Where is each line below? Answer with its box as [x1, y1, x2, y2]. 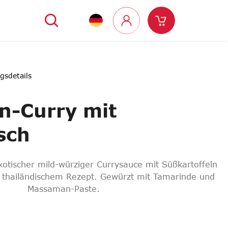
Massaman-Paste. [27, 184, 100, 194]
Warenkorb [161, 20, 217, 33]
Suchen [51, 13, 90, 26]
